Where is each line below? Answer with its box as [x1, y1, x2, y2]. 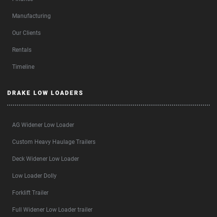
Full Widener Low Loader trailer [12, 206, 93, 214]
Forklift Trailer [12, 189, 48, 197]
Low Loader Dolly [12, 172, 57, 180]
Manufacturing [12, 13, 51, 20]
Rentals [12, 46, 31, 54]
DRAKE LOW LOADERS [7, 90, 84, 97]
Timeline [12, 63, 34, 71]
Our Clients [12, 30, 41, 37]
